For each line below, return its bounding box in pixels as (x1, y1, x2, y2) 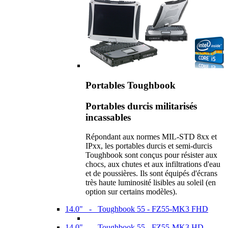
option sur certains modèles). (85, 187, 177, 196)
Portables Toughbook (85, 79, 176, 91)
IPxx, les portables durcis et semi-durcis (85, 141, 212, 151)
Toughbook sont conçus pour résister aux (85, 151, 217, 160)
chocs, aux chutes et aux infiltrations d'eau (85, 160, 220, 169)
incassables (85, 111, 131, 123)
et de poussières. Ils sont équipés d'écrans (85, 169, 217, 178)
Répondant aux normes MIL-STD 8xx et (85, 132, 217, 141)
